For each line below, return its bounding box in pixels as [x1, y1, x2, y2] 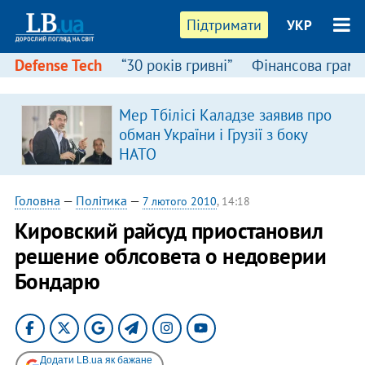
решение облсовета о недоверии [14, 242, 327, 270]
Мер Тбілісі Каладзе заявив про [118, 105, 332, 125]
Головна [14, 192, 60, 209]
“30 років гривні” [121, 55, 232, 75]
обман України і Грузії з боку [118, 125, 307, 144]
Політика [75, 192, 127, 209]
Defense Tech [14, 55, 102, 75]
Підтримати [187, 15, 262, 34]
